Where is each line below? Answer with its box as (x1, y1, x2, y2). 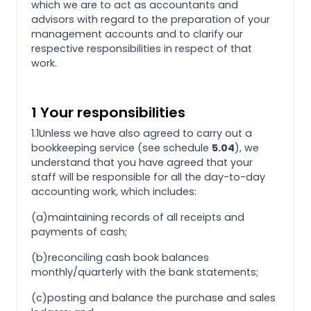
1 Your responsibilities (31, 102, 185, 122)
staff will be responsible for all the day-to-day (31, 169, 265, 184)
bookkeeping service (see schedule (31, 140, 212, 155)
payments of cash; (31, 224, 127, 239)
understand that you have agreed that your (31, 155, 253, 169)
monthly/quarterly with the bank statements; (31, 264, 258, 279)
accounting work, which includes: (31, 184, 196, 199)
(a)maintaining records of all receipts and (31, 210, 244, 224)
